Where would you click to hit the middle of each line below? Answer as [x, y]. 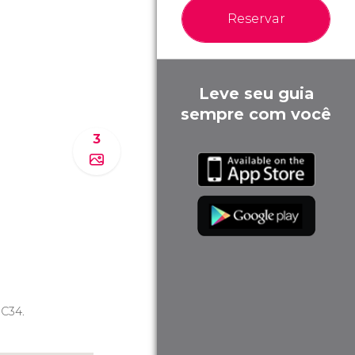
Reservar [256, 19]
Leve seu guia [256, 94]
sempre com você [256, 114]
